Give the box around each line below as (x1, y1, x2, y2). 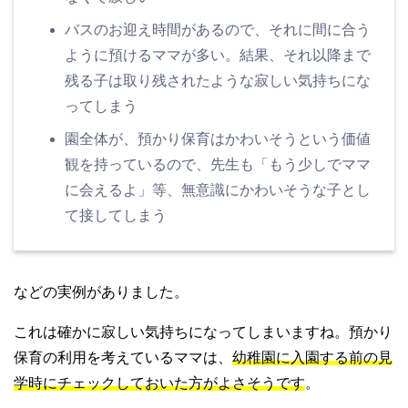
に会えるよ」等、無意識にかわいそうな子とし (65, 181, 371, 198)
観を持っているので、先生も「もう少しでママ (65, 156, 371, 172)
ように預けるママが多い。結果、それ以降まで (65, 46, 371, 63)
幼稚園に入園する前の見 (232, 349, 393, 365)
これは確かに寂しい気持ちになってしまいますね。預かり (14, 323, 393, 340)
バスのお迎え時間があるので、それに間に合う (65, 21, 371, 37)
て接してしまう (65, 207, 167, 223)
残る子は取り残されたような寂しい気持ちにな (65, 72, 371, 88)
